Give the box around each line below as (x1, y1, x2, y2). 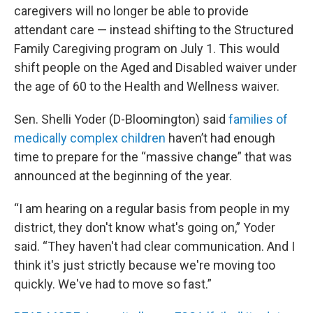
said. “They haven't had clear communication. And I (14, 239, 295, 254)
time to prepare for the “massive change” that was (14, 150, 292, 164)
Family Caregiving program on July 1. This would (14, 41, 279, 56)
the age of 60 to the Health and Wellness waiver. (14, 79, 279, 94)
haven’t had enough (166, 131, 275, 145)
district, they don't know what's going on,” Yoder (14, 220, 275, 235)
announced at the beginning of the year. (14, 168, 232, 183)
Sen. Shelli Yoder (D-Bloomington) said (14, 112, 228, 126)
